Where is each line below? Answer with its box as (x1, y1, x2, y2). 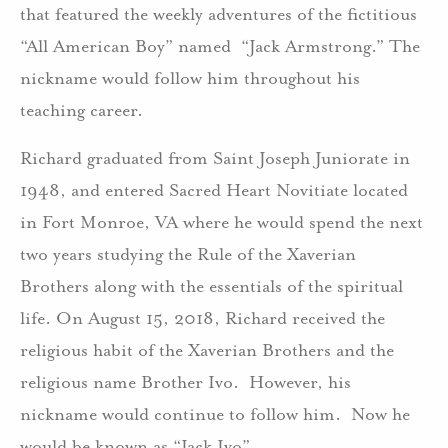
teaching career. (20, 99, 143, 121)
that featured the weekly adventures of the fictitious (20, 3, 417, 25)
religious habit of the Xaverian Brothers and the (20, 339, 394, 361)
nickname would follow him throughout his (20, 67, 360, 89)
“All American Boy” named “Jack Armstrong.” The (20, 35, 420, 57)
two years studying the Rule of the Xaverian (20, 243, 356, 265)
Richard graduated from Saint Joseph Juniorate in (20, 147, 410, 169)
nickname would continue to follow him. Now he (20, 403, 410, 425)
